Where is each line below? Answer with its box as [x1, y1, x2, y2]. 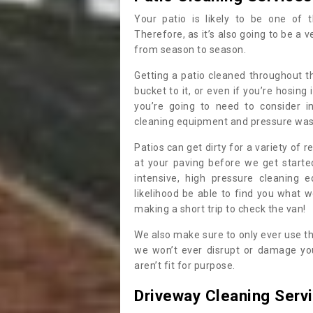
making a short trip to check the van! [134, 203, 308, 215]
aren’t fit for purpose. [134, 260, 235, 272]
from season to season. [134, 44, 249, 56]
